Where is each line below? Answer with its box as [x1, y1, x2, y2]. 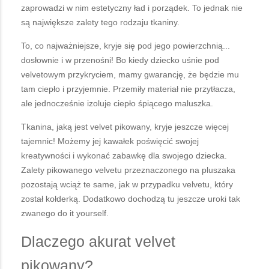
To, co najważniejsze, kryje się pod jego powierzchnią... [21, 40, 230, 50]
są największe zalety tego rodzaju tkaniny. [21, 17, 182, 27]
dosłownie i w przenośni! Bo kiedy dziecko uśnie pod [21, 55, 219, 65]
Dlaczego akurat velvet [21, 232, 175, 250]
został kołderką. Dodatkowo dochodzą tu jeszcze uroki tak [21, 193, 240, 204]
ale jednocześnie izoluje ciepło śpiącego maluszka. [21, 98, 213, 108]
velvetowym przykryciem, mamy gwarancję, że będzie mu [21, 69, 239, 79]
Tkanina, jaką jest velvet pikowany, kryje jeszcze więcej [21, 121, 229, 131]
